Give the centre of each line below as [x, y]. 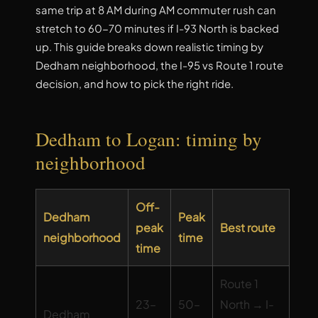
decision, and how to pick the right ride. [135, 84]
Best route [248, 227]
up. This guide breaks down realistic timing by [149, 47]
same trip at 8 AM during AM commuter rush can [156, 10]
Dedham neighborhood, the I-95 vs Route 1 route [159, 66]
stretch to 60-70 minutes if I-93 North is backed [157, 29]
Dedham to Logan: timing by [149, 139]
